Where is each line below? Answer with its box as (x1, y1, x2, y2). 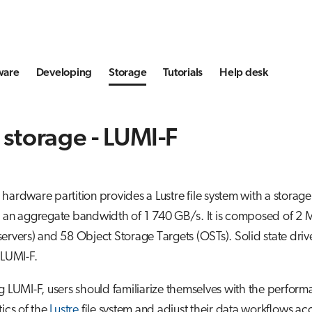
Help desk (219, 67, 268, 79)
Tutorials (163, 67, 203, 79)
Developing (36, 67, 92, 79)
